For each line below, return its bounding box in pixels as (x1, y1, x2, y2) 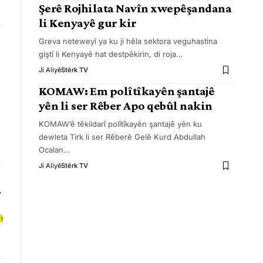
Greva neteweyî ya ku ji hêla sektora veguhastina (38, 36, 217, 46)
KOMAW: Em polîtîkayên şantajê (38, 84, 215, 98)
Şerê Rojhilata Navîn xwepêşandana (38, 1, 232, 15)
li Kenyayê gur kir (38, 16, 137, 30)
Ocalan (38, 145, 63, 154)
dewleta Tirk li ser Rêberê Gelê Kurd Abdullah (38, 132, 205, 141)
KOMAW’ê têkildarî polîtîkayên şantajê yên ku (38, 119, 202, 129)
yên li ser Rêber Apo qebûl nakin (38, 99, 213, 113)
